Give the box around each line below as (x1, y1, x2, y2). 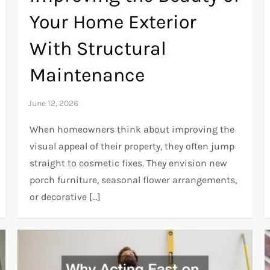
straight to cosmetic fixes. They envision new (30, 157, 228, 169)
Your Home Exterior (30, 11, 197, 34)
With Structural (30, 37, 167, 60)
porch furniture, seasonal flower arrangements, (30, 174, 237, 186)
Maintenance (30, 64, 145, 87)
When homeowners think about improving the (30, 124, 235, 136)
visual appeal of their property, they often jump (30, 140, 235, 152)
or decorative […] (30, 191, 101, 203)
